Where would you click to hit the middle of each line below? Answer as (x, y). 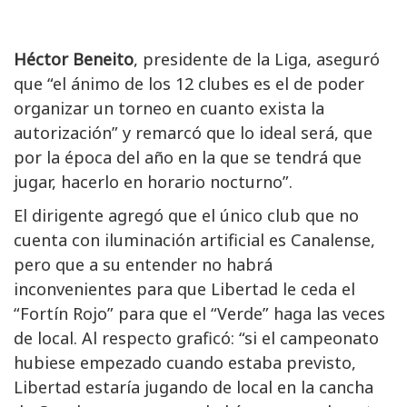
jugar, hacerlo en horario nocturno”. (153, 182)
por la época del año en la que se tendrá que (188, 158)
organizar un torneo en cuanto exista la (169, 109)
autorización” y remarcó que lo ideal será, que (193, 133)
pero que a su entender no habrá (143, 265)
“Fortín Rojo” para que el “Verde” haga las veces (199, 314)
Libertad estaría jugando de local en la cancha (194, 387)
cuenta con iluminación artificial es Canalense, (194, 240)
